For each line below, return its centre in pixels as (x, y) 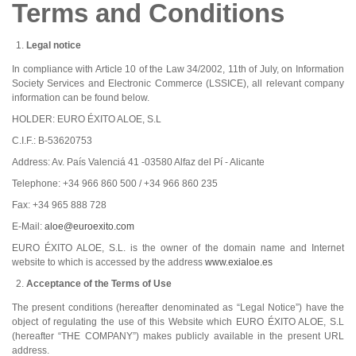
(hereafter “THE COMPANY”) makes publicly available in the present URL (178, 336)
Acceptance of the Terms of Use (99, 283)
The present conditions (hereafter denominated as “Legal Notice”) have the (178, 307)
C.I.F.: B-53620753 (52, 140)
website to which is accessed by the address (108, 262)
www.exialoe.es (239, 262)
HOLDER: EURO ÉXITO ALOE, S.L (87, 119)
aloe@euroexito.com (89, 226)
